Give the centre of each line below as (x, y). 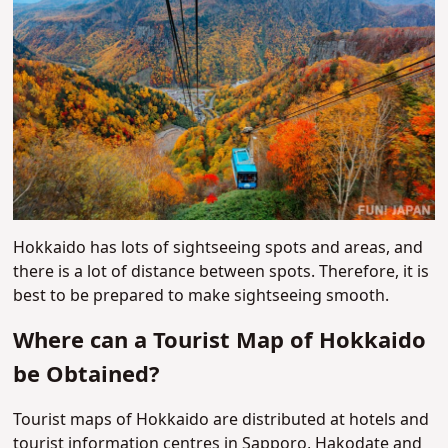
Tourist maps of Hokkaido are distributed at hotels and (221, 420)
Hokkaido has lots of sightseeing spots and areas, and (218, 248)
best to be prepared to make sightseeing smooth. (201, 296)
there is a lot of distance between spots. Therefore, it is (221, 272)
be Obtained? (87, 376)
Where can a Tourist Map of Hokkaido (220, 342)
